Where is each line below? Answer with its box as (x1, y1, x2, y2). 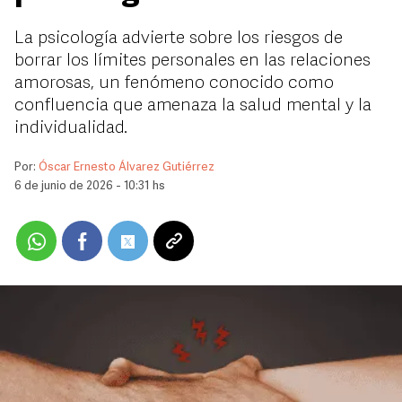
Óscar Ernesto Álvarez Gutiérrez (39, 162, 214, 173)
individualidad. (14, 119, 127, 137)
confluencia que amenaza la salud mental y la (14, 97, 371, 115)
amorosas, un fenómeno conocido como (14, 74, 334, 92)
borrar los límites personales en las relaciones (14, 52, 371, 70)
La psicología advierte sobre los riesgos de (14, 30, 343, 48)
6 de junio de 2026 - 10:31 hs (14, 180, 165, 192)
